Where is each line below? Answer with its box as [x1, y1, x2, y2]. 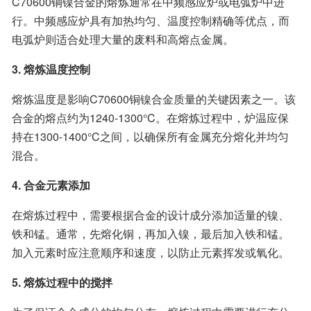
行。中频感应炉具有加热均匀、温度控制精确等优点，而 [12, 12, 289, 28]
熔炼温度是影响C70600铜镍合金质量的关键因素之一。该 [12, 91, 296, 107]
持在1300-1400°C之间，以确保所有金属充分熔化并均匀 [12, 128, 289, 144]
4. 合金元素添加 [12, 177, 90, 193]
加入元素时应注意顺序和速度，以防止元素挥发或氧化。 [12, 244, 289, 260]
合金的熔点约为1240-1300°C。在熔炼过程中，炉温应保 [12, 110, 289, 126]
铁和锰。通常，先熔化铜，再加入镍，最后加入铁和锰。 [12, 226, 289, 242]
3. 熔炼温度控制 [12, 61, 90, 77]
